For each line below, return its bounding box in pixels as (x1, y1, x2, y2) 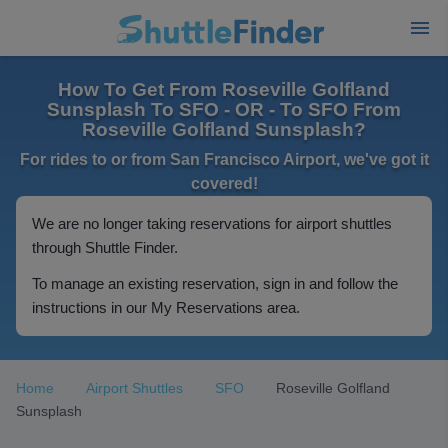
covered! (190, 175, 258, 192)
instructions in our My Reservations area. (32, 299, 300, 316)
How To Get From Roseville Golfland (58, 79, 390, 100)
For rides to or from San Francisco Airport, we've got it (19, 151, 429, 168)
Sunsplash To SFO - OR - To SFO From (47, 99, 401, 120)
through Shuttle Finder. (32, 239, 178, 256)
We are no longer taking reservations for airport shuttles (32, 215, 392, 232)
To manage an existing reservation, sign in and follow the (32, 275, 398, 292)
